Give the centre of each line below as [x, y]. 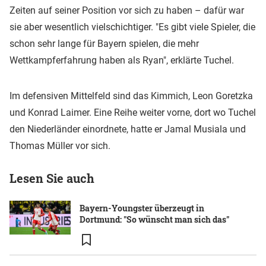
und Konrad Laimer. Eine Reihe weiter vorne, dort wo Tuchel [133, 112]
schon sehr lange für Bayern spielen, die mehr [104, 43]
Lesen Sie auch [52, 178]
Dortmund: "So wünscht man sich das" [154, 219]
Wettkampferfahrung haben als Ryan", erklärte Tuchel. [122, 60]
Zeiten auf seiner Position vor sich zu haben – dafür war [127, 10]
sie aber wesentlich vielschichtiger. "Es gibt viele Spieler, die [132, 27]
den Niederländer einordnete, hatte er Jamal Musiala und [128, 129]
